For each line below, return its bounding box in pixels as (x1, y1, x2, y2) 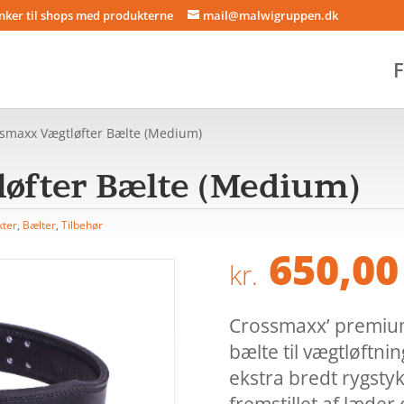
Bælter (23, 216, 57, 233)
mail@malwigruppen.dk (203, 6, 339, 23)
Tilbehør (61, 216, 104, 233)
